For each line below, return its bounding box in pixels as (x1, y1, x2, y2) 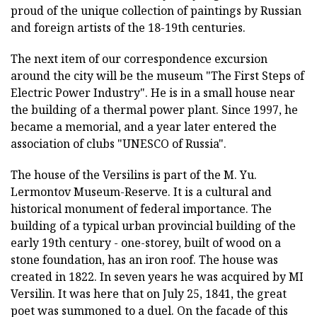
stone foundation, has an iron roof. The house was (11, 252, 278, 268)
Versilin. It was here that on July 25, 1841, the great (11, 286, 287, 302)
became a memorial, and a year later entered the (11, 119, 277, 135)
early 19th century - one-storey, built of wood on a (11, 235, 281, 251)
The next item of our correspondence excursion (11, 51, 267, 67)
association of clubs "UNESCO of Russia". (11, 136, 226, 152)
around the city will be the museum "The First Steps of (11, 68, 304, 84)
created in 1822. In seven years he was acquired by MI (11, 269, 304, 285)
